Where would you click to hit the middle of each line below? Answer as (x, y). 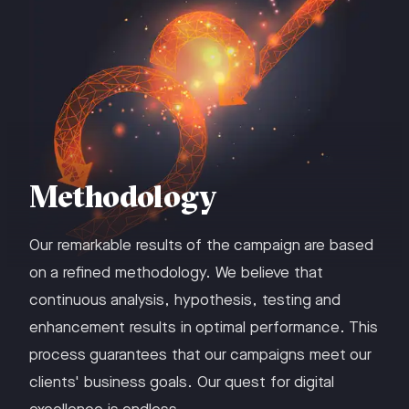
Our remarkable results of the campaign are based (201, 246)
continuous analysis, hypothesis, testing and (185, 300)
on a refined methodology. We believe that (176, 273)
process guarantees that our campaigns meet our (200, 355)
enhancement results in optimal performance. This (204, 328)
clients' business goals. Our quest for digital (182, 383)
